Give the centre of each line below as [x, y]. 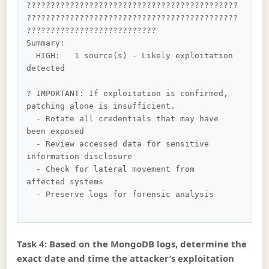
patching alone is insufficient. [101, 106]
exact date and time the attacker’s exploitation [126, 258]
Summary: [46, 43]
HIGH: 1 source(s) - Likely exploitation [32, 56]
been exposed [56, 131]
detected [46, 68]
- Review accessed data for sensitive [32, 144]
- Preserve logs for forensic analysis [32, 195]
